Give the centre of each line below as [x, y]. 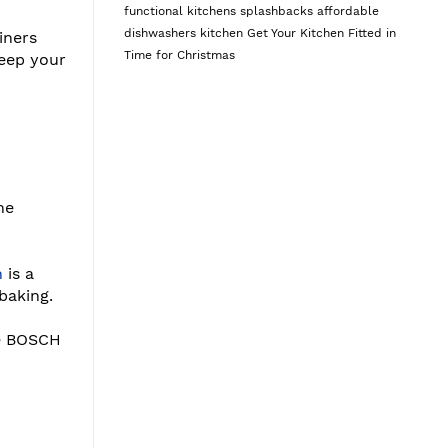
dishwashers [161, 32]
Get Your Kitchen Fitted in [321, 32]
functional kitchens [181, 10]
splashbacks [278, 10]
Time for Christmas [179, 54]
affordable [347, 10]
